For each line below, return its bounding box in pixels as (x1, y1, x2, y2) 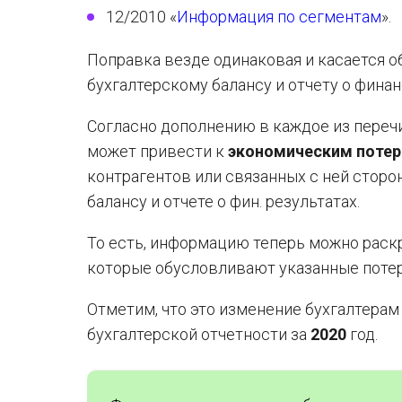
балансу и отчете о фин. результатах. (87, 192, 360, 211)
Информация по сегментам (177, 7, 381, 26)
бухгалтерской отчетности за (87, 325, 310, 344)
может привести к (87, 142, 228, 161)
